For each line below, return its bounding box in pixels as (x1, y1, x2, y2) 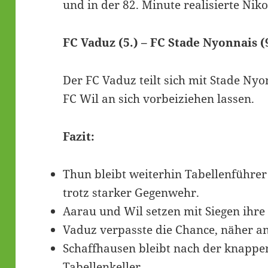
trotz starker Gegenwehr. (63, 184, 200, 200)
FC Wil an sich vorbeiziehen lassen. (63, 90, 255, 106)
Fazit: (63, 128, 95, 144)
